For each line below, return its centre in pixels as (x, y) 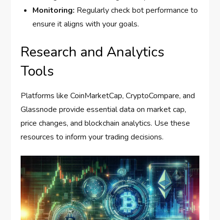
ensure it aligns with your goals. (86, 24)
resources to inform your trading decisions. (92, 137)
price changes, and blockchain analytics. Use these (106, 124)
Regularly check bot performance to (137, 11)
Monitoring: (54, 11)
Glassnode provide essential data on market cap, (104, 110)
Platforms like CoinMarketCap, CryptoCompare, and (108, 96)
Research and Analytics (93, 52)
